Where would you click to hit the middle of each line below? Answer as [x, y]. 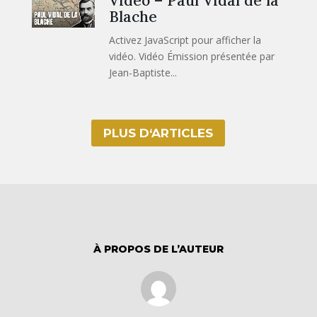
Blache [133, 17]
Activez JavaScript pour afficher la [185, 40]
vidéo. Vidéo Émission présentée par [192, 57]
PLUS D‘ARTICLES [158, 133]
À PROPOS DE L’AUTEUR [158, 249]
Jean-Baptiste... [143, 73]
